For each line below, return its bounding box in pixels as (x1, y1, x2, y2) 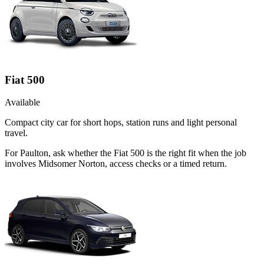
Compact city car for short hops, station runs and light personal (5, 117, 237, 128)
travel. (5, 128, 28, 138)
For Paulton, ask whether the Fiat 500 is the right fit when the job (5, 148, 246, 159)
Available (5, 97, 40, 108)
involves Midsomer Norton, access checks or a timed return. (5, 159, 227, 169)
